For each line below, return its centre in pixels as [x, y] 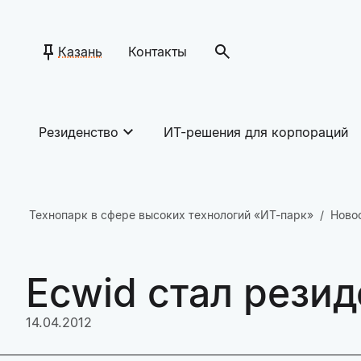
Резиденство [79, 132]
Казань [80, 52]
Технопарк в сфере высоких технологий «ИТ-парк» [171, 215]
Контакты [158, 52]
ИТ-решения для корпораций [256, 132]
